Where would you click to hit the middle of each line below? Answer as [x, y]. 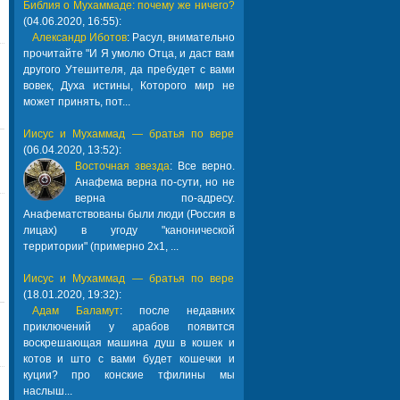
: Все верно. [202, 166]
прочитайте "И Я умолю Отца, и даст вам [129, 54]
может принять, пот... [76, 102]
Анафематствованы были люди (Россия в [129, 214]
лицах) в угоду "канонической [129, 230]
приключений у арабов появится [129, 327]
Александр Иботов [79, 37]
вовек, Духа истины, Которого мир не [129, 86]
